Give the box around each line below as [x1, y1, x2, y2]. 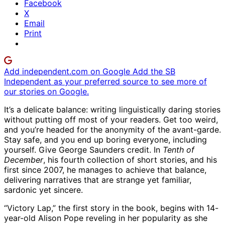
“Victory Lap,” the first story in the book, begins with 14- [4, 203, 218, 213]
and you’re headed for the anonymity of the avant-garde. [4, 125, 221, 135]
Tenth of [163, 145, 194, 155]
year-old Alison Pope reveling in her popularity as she [4, 213, 207, 223]
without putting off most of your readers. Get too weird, [4, 115, 218, 125]
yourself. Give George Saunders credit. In [4, 145, 163, 155]
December [4, 155, 43, 165]
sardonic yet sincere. [4, 185, 83, 195]
